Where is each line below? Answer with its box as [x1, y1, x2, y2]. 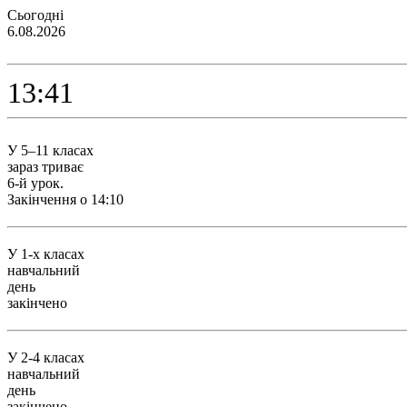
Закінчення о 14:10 [7, 192, 124, 207]
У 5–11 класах [7, 143, 94, 158]
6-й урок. [7, 175, 64, 191]
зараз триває [7, 159, 84, 174]
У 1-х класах [7, 246, 84, 262]
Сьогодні [7, 7, 64, 23]
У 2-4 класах [7, 350, 84, 365]
